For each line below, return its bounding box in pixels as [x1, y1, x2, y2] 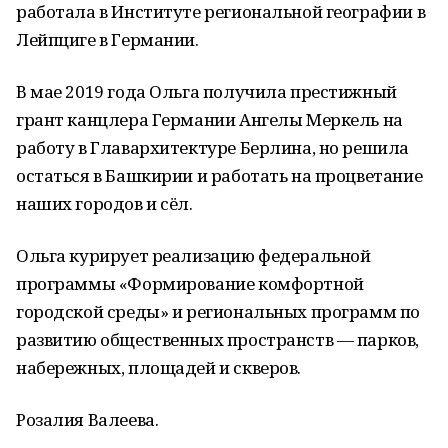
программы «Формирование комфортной [16, 272, 364, 295]
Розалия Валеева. [16, 408, 159, 431]
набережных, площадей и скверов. [16, 356, 301, 379]
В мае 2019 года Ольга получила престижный [16, 80, 397, 103]
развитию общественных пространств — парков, [16, 328, 419, 351]
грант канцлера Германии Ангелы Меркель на [16, 108, 403, 131]
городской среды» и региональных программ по [16, 300, 420, 323]
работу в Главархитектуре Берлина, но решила [16, 136, 409, 159]
